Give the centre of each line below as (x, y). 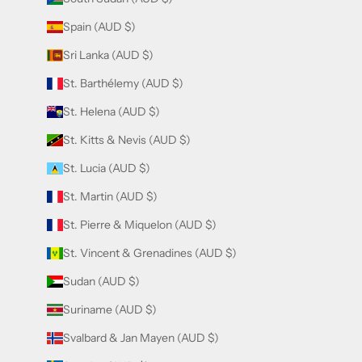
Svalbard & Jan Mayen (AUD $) (141, 337)
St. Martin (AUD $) (110, 196)
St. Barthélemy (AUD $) (123, 83)
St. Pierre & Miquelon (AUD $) (140, 224)
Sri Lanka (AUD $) (108, 55)
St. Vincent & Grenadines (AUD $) (150, 253)
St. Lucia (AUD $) (107, 168)
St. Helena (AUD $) (112, 111)
